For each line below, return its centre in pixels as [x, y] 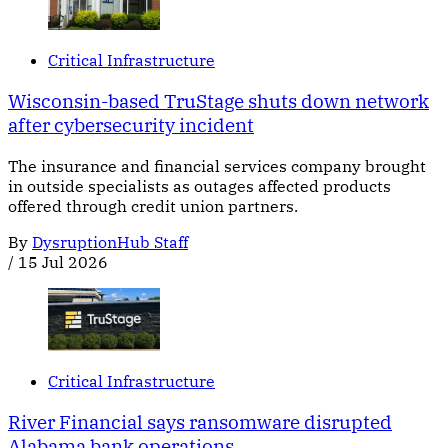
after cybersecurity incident [131, 124]
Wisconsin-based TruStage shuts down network [218, 100]
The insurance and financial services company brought [217, 165]
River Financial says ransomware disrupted [200, 421]
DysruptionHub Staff [110, 241]
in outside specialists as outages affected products [199, 185]
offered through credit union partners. [153, 205]
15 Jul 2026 [63, 261]
